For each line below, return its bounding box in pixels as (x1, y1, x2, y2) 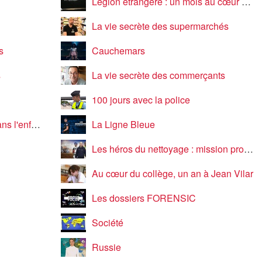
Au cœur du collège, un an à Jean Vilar (91, 167, 253, 180)
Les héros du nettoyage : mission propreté (91, 142, 244, 156)
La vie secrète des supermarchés (91, 19, 229, 33)
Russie (91, 240, 121, 254)
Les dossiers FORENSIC (91, 191, 196, 205)
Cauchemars (91, 44, 145, 57)
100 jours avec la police (91, 93, 190, 106)
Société (91, 216, 123, 229)
